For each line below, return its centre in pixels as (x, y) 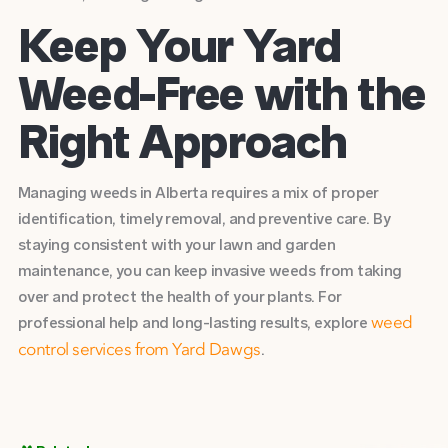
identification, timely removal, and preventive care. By (204, 219)
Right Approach (182, 141)
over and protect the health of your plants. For (179, 297)
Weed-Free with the (221, 93)
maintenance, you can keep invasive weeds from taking (209, 271)
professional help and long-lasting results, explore (192, 323)
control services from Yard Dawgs (139, 351)
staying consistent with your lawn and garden (176, 245)
